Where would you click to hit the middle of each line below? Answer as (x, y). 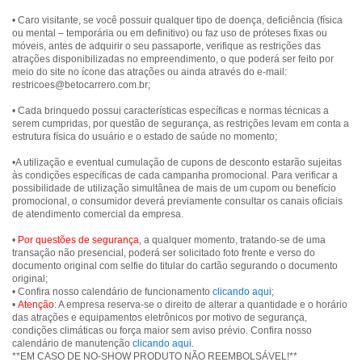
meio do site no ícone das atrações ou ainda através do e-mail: (149, 72)
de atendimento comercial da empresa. (98, 214)
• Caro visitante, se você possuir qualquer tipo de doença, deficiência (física (177, 20)
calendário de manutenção (72, 343)
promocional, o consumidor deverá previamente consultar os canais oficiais (177, 201)
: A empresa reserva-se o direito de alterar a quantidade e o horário (201, 305)
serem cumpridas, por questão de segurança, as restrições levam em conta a (181, 124)
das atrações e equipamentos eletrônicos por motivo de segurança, (160, 318)
